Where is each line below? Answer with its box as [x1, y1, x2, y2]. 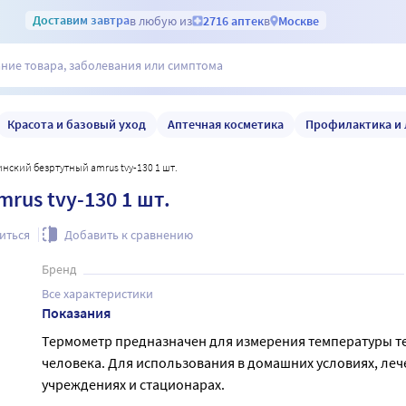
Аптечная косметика [168, 115, 284, 132]
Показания [41, 304, 111, 322]
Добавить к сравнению [64, 227, 194, 243]
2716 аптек [203, 12, 264, 29]
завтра [91, 12, 130, 28]
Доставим [33, 12, 91, 28]
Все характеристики [41, 285, 153, 302]
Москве [278, 12, 319, 29]
